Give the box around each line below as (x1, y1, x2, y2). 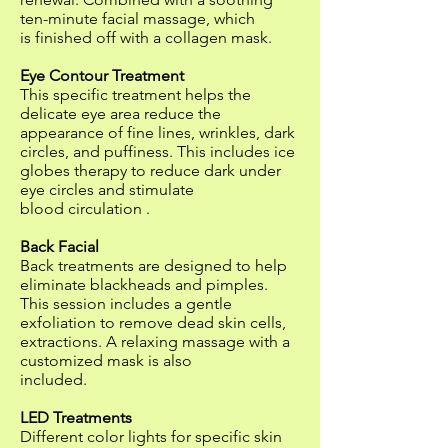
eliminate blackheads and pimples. (20, 275, 268, 294)
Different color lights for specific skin (20, 427, 282, 446)
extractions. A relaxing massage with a (20, 332, 290, 351)
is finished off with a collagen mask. (20, 28, 272, 47)
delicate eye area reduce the (20, 104, 221, 123)
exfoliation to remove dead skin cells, (20, 313, 286, 332)
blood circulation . (20, 199, 150, 218)
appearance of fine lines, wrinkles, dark (20, 123, 295, 142)
